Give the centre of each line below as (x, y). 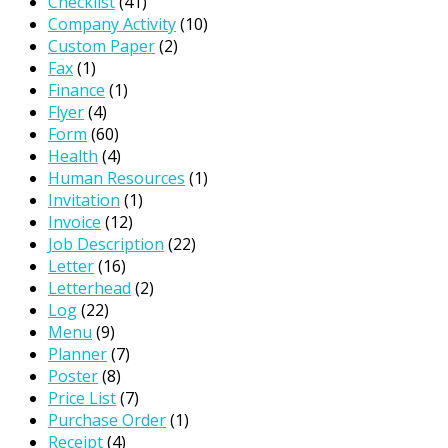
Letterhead (89, 287)
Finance (76, 89)
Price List (82, 397)
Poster (73, 375)
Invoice (74, 221)
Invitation (84, 199)
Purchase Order (107, 419)
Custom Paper (101, 45)
